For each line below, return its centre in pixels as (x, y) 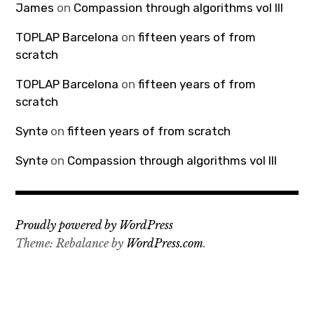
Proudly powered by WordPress (95, 225)
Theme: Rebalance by (71, 243)
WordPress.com (165, 243)
